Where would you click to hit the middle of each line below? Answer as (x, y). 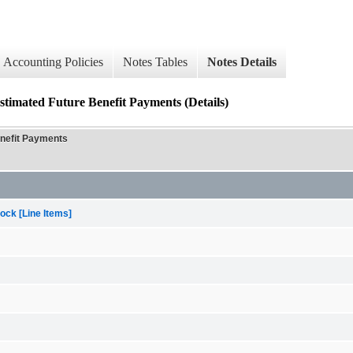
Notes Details (242, 62)
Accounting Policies (53, 62)
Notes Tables (155, 62)
